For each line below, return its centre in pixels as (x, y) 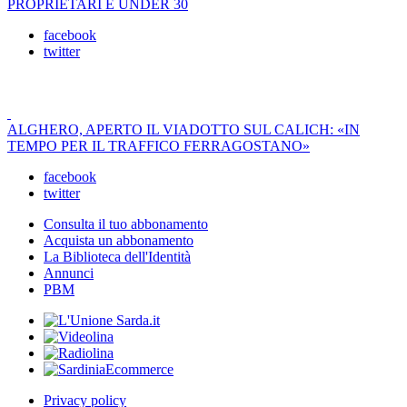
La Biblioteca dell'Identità (117, 257)
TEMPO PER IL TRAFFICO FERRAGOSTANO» (159, 146)
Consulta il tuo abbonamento (126, 224)
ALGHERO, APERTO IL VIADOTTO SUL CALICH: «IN (184, 130)
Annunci (69, 273)
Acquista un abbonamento (119, 241)
